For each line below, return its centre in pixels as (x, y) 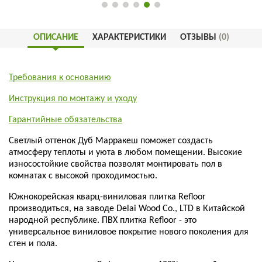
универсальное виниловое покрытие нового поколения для (129, 232)
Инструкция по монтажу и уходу (73, 99)
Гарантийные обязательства (65, 120)
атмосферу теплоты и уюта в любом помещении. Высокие (125, 152)
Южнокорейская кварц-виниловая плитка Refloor (107, 197)
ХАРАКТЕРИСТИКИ (129, 37)
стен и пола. (33, 244)
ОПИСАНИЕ (56, 37)
